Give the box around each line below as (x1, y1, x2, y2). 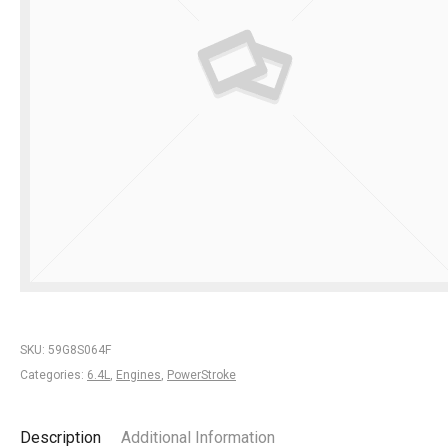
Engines (116, 368, 161, 382)
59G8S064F (48, 343, 111, 357)
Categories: (20, 368, 87, 382)
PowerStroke (167, 368, 236, 382)
